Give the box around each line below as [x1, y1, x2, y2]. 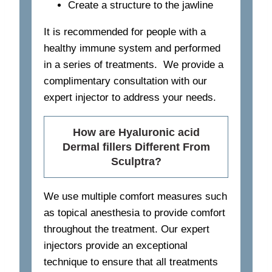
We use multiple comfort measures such [44, 191, 227, 203]
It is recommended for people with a [44, 26, 206, 38]
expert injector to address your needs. [44, 92, 216, 104]
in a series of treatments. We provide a [44, 59, 223, 71]
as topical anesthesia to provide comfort [44, 207, 225, 219]
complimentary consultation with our [44, 75, 207, 87]
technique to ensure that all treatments [44, 256, 218, 268]
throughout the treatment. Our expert [44, 223, 209, 236]
